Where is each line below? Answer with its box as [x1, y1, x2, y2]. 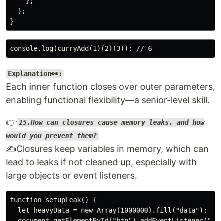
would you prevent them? [6, 132, 97, 140]
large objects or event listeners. [6, 170, 137, 181]
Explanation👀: [7, 70, 62, 78]
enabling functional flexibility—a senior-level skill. [6, 94, 210, 105]
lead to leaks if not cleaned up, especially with [6, 156, 197, 167]
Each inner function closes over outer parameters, [6, 81, 215, 92]
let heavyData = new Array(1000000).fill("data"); [10, 206, 207, 214]
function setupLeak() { [10, 195, 97, 204]
